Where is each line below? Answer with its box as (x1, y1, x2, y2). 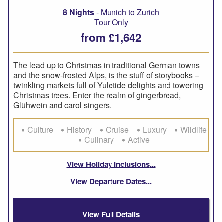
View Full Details (82, 208, 140, 220)
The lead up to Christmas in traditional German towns (13, 59, 200, 71)
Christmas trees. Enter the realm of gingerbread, (13, 89, 181, 101)
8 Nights (63, 6, 94, 18)
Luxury (143, 123, 166, 135)
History (67, 123, 92, 135)
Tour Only (94, 16, 128, 28)
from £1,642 (81, 29, 141, 46)
